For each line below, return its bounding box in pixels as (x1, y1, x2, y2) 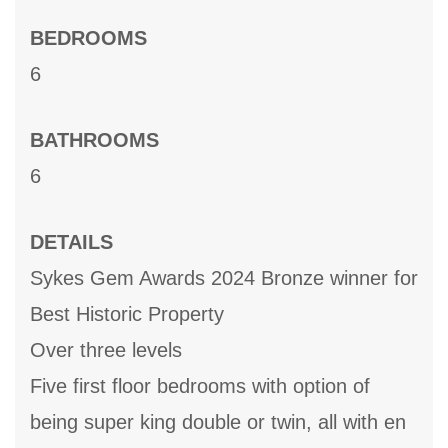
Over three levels (30, 339, 182, 362)
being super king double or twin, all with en (30, 411, 406, 434)
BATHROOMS (30, 129, 159, 152)
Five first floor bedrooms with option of (30, 375, 370, 398)
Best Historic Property (30, 303, 224, 326)
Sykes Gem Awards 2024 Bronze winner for (30, 267, 418, 290)
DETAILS (30, 231, 113, 254)
